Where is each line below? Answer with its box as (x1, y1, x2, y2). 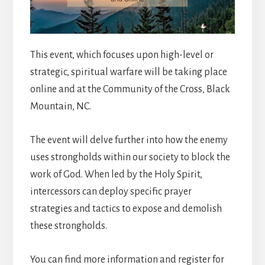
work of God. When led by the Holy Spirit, (30, 169, 202, 180)
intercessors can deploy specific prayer (30, 186, 192, 197)
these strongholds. (30, 220, 107, 231)
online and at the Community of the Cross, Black (30, 83, 230, 95)
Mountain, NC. (30, 101, 91, 112)
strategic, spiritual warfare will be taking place (30, 66, 227, 77)
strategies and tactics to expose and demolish (30, 203, 222, 214)
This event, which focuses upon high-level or (30, 49, 214, 60)
